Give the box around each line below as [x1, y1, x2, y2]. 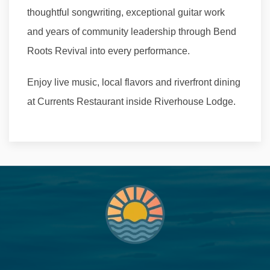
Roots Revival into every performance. [27, 46, 190, 56]
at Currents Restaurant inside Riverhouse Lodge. [27, 96, 236, 107]
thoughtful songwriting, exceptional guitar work [27, 7, 225, 17]
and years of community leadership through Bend [27, 27, 236, 37]
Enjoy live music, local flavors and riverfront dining [27, 77, 240, 87]
